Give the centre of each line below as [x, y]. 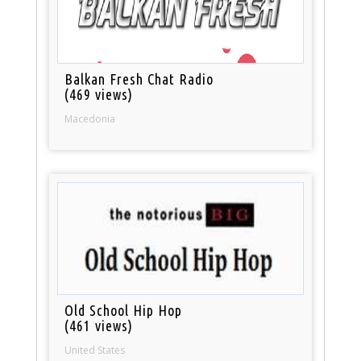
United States [95, 350]
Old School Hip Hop [124, 310]
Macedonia [90, 118]
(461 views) [99, 325]
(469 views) [99, 94]
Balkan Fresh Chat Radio [139, 79]
